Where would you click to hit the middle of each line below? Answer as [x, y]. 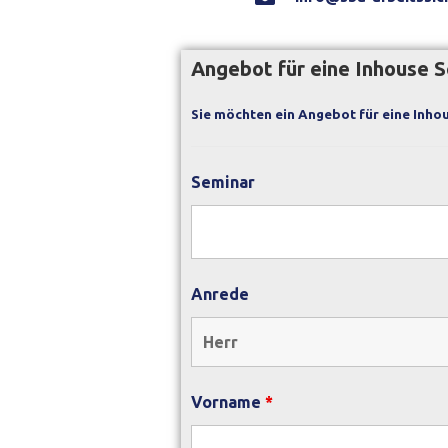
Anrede [220, 294]
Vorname [228, 402]
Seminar [223, 182]
